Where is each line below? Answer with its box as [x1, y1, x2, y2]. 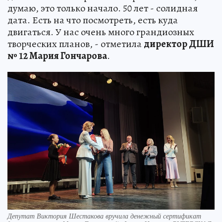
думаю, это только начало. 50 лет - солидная [7, 1, 198, 15]
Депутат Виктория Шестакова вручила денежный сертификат [7, 211, 201, 221]
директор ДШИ [144, 37, 214, 51]
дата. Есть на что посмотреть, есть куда [7, 13, 178, 27]
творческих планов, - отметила [7, 37, 144, 51]
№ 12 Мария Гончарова [7, 49, 107, 62]
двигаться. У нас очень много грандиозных [7, 25, 194, 39]
